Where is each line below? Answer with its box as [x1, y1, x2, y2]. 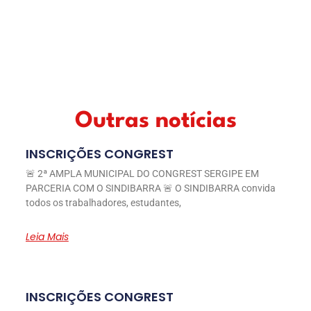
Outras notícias [74, 109, 237, 133]
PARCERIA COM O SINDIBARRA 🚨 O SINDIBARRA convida [25, 182, 276, 194]
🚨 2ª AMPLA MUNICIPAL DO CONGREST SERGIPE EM [25, 167, 259, 179]
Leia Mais [25, 229, 69, 244]
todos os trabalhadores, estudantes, [25, 196, 181, 208]
